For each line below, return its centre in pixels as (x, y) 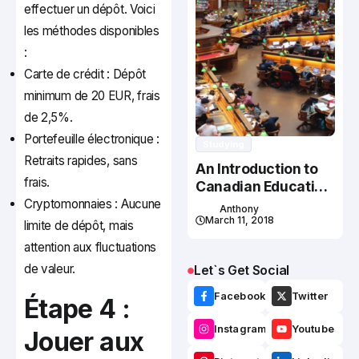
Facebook (240, 296)
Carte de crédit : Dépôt (85, 75)
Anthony (239, 209)
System (221, 204)
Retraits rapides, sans (81, 161)
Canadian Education (264, 187)
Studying (224, 145)
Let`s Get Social (242, 270)
